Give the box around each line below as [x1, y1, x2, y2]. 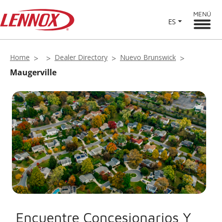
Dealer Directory [55, 53, 108, 62]
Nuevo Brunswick [120, 53, 176, 62]
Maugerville [10, 67, 56, 78]
